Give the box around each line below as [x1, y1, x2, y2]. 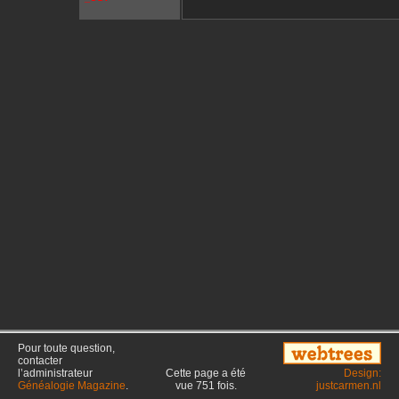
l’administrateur [18, 367, 93, 379]
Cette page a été [166, 367, 246, 379]
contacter [18, 354, 62, 367]
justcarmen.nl [316, 379, 381, 392]
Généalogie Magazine [18, 379, 126, 392]
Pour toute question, [18, 342, 115, 354]
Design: [344, 367, 381, 379]
